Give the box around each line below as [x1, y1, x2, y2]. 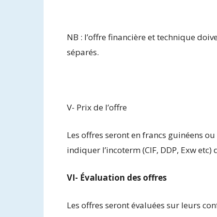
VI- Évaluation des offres [67, 171, 167, 183]
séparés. [67, 46, 99, 58]
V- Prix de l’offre [67, 101, 127, 113]
